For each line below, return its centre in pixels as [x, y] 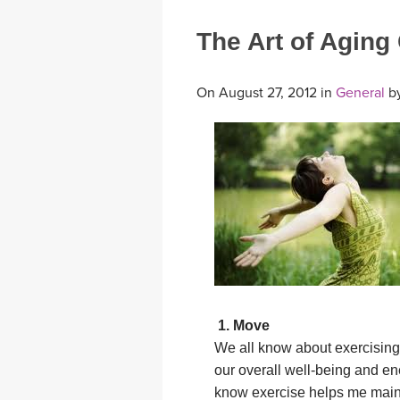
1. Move [242, 326]
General [360, 93]
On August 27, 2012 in [266, 93]
